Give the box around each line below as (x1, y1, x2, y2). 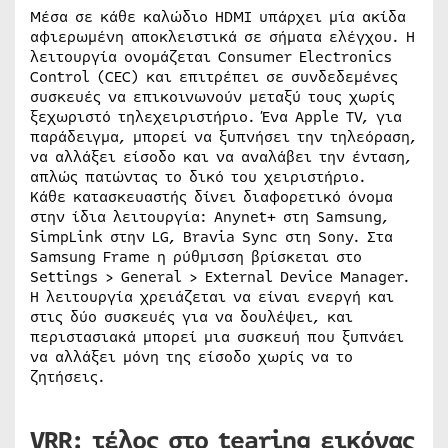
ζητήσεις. (30, 365, 105, 388)
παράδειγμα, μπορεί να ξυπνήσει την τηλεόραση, (30, 125, 417, 148)
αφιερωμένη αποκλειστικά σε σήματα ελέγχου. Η (30, 25, 415, 48)
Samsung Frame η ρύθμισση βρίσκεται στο (30, 245, 362, 268)
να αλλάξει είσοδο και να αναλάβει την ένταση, (30, 145, 412, 168)
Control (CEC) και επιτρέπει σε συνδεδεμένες (30, 65, 398, 88)
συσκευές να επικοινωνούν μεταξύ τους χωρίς (30, 85, 395, 108)
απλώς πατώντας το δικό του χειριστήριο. (30, 165, 366, 188)
